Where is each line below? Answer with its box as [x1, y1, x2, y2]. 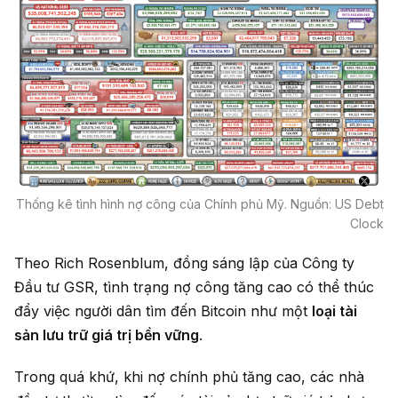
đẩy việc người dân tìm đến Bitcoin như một [14, 302, 312, 321]
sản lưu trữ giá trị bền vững [14, 326, 199, 345]
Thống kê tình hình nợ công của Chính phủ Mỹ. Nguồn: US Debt [16, 196, 384, 212]
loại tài [312, 302, 357, 321]
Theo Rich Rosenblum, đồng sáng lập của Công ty [14, 254, 354, 273]
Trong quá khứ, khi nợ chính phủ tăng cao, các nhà [14, 368, 364, 386]
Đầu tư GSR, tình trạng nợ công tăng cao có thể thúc [14, 278, 374, 297]
